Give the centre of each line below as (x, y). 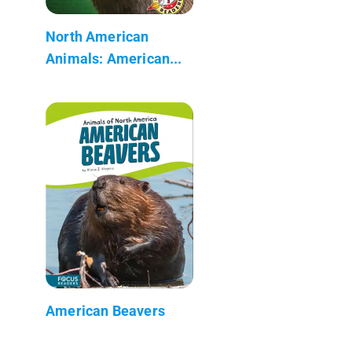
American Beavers (105, 310)
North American (97, 36)
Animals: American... (114, 58)
